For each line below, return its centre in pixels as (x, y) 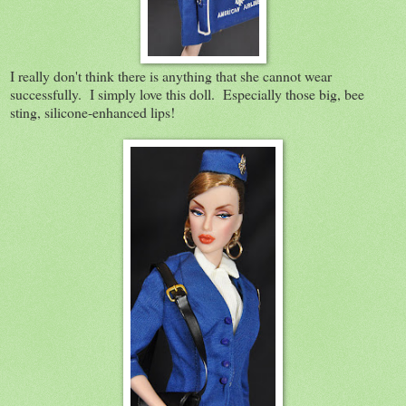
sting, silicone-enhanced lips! (97, 111)
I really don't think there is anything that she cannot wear (171, 75)
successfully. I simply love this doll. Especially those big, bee (187, 93)
